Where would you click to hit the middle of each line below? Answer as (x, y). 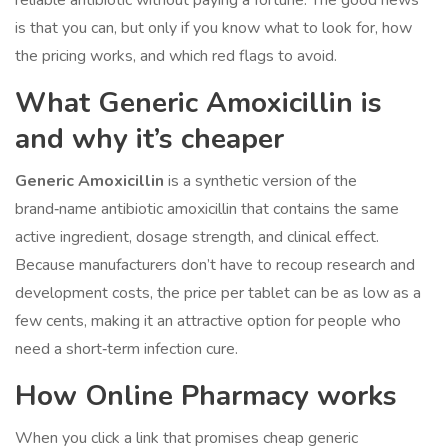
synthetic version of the (276, 181)
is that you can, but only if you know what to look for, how (213, 28)
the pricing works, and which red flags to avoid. (176, 56)
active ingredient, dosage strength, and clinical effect (195, 237)
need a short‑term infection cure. (126, 349)
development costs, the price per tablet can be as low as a (218, 293)
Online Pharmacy (197, 396)
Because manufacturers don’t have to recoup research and (215, 265)
